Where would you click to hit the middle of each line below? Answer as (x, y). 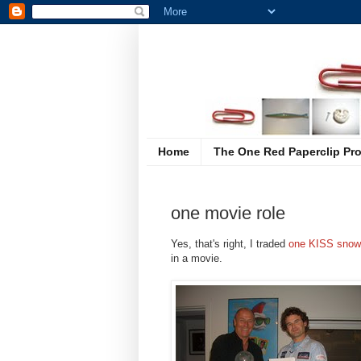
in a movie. (197, 259)
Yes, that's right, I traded (230, 244)
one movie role (228, 214)
